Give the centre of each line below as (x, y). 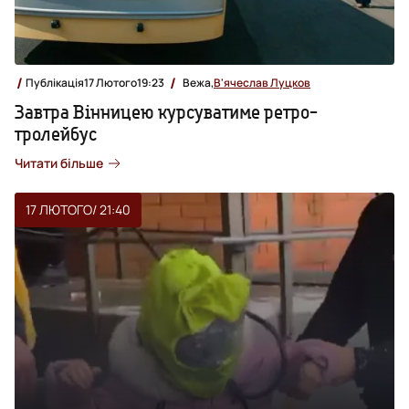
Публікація (55, 82)
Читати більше (59, 163)
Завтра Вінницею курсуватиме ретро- (166, 111)
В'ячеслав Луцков (262, 82)
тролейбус (56, 133)
